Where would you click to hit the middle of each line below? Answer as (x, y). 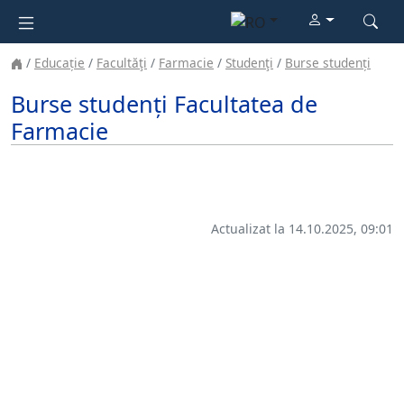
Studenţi (249, 62)
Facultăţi (122, 62)
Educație (60, 62)
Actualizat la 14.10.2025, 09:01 (302, 229)
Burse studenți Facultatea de (164, 104)
